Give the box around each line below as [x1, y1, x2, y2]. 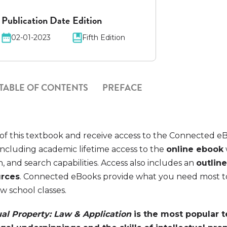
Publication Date [2, 13, 70, 28]
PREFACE [102, 81, 143, 94]
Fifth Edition [82, 33, 126, 42]
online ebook [166, 144, 224, 154]
